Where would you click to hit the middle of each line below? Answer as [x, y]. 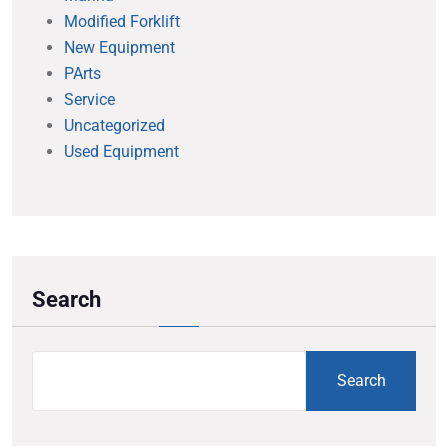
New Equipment [119, 48]
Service [89, 100]
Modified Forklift [122, 22]
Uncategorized [114, 126]
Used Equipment [121, 152]
